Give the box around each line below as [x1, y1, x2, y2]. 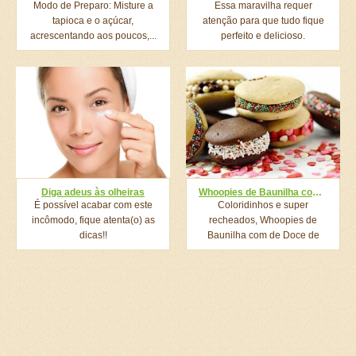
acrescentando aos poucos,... [29, 30, 157, 41]
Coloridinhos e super [218, 199, 308, 211]
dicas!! [79, 230, 107, 241]
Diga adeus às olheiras [41, 187, 145, 198]
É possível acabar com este [33, 199, 153, 211]
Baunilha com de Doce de [207, 230, 319, 241]
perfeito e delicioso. [221, 30, 305, 41]
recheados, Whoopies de [209, 215, 317, 226]
